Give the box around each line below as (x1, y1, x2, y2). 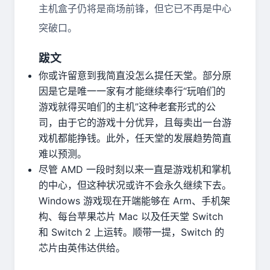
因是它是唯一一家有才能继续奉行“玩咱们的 (39, 85, 225, 97)
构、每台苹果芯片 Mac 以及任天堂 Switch (39, 210, 223, 222)
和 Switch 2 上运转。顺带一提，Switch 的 (39, 226, 224, 238)
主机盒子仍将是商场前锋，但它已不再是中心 (39, 2, 231, 14)
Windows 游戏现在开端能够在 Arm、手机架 (39, 195, 230, 207)
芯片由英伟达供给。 (39, 242, 125, 254)
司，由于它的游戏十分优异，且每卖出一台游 (39, 116, 231, 128)
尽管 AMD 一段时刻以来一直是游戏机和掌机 (39, 163, 231, 175)
